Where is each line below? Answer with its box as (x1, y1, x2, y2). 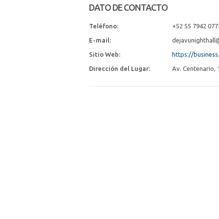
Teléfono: (89, 22, 118, 29)
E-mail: (89, 37, 111, 44)
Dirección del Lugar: (89, 65, 150, 72)
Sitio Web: (89, 51, 120, 58)
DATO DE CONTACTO (89, 2, 168, 12)
